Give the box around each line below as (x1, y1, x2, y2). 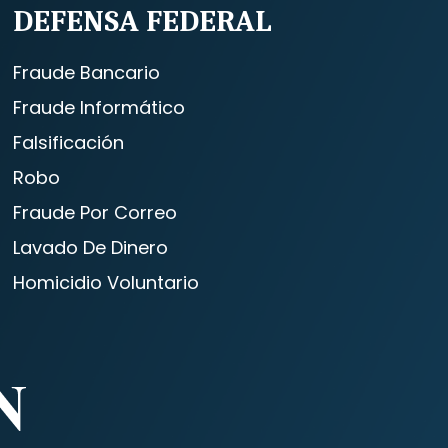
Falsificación (13, 130, 125, 155)
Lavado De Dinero (13, 235, 169, 260)
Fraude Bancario (13, 60, 161, 85)
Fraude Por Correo (13, 200, 178, 225)
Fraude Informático (13, 95, 186, 120)
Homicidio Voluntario (13, 270, 200, 295)
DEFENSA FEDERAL (13, 4, 273, 39)
